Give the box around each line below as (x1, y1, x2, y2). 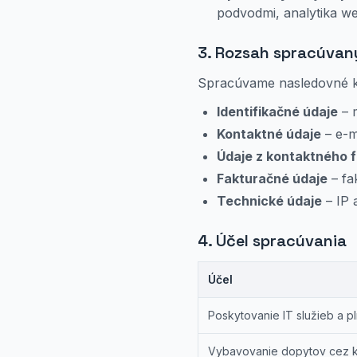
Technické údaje (217, 193, 322, 209)
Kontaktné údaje (217, 126, 321, 142)
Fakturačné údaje (217, 171, 328, 186)
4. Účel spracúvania (198, 230, 347, 251)
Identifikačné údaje (217, 104, 338, 120)
